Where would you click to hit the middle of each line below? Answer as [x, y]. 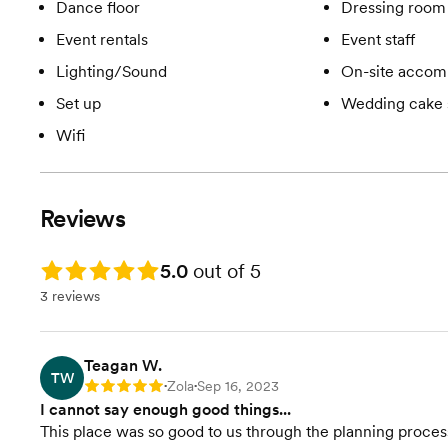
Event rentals [102, 39]
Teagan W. [123, 365]
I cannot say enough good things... [165, 409]
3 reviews [70, 296]
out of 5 [224, 271]
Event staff [377, 39]
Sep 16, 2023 [238, 386]
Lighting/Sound [111, 71]
